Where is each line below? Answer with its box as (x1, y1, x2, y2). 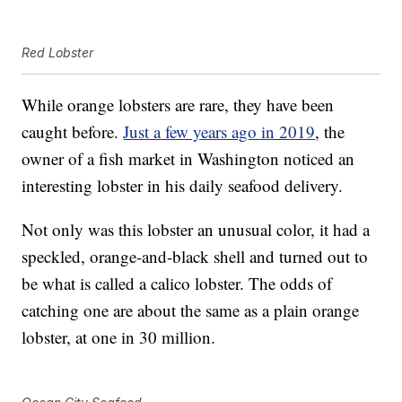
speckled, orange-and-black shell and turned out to (22, 245, 369, 268)
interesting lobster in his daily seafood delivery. (22, 174, 344, 197)
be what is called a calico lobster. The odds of (22, 272, 333, 295)
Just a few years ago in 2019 (123, 120, 316, 144)
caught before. (22, 120, 124, 144)
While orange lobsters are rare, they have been (22, 93, 335, 117)
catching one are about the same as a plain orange (22, 299, 360, 322)
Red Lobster (22, 45, 94, 61)
